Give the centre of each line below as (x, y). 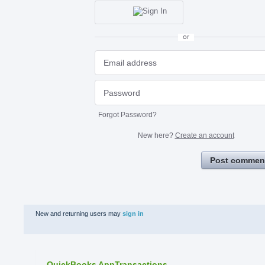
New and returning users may (79, 213)
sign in (133, 213)
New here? (156, 135)
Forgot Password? (127, 114)
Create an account (204, 135)
